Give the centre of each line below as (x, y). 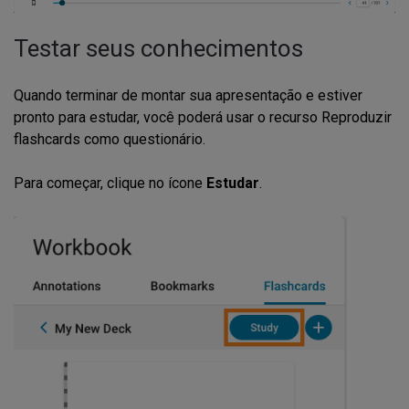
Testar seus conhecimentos (158, 49)
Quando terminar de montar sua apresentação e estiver (188, 96)
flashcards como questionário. (110, 140)
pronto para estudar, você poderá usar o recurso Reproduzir (203, 118)
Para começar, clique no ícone (110, 184)
